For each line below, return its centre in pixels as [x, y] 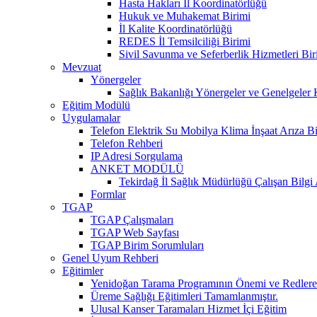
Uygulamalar [91, 117]
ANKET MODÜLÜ [137, 168]
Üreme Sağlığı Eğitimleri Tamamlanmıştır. [184, 296]
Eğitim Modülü [96, 105]
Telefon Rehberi [127, 143]
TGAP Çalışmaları [132, 219]
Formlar [108, 194]
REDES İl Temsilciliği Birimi [185, 41]
